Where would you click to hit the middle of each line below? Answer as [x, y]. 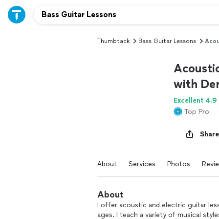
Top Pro [197, 112]
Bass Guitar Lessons [167, 41]
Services [142, 164]
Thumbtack [113, 41]
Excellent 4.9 [195, 100]
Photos [179, 164]
